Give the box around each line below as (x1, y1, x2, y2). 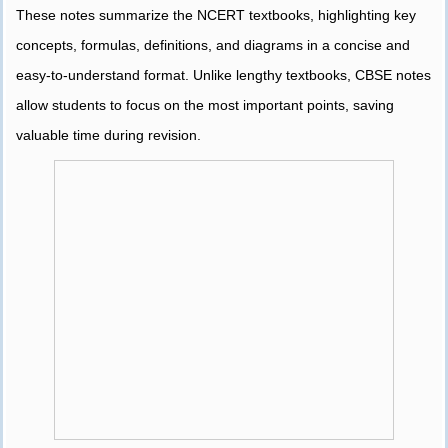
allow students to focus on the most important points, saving (16, 97, 394, 114)
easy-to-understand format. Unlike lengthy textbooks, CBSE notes (16, 67, 431, 84)
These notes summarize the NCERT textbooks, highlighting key (16, 7, 416, 24)
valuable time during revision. (16, 127, 201, 144)
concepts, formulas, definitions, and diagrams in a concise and (16, 37, 410, 54)
